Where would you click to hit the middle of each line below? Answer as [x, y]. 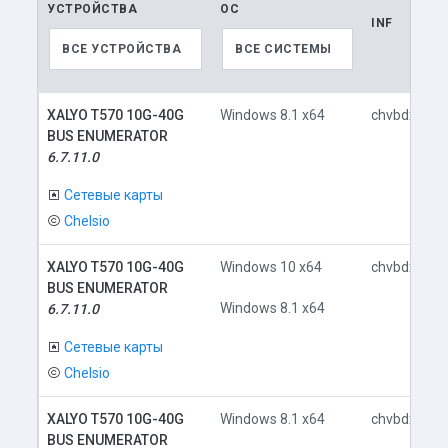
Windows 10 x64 [271, 267]
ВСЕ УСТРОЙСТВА [122, 49]
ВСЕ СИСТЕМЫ [283, 49]
